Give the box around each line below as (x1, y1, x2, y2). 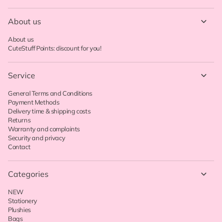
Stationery (8, 197, 38, 205)
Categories (8, 169, 49, 179)
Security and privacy (8, 134, 65, 142)
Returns (8, 116, 31, 124)
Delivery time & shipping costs (8, 107, 91, 115)
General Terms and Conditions (8, 89, 93, 98)
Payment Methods (8, 98, 59, 107)
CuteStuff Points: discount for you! (8, 44, 102, 53)
